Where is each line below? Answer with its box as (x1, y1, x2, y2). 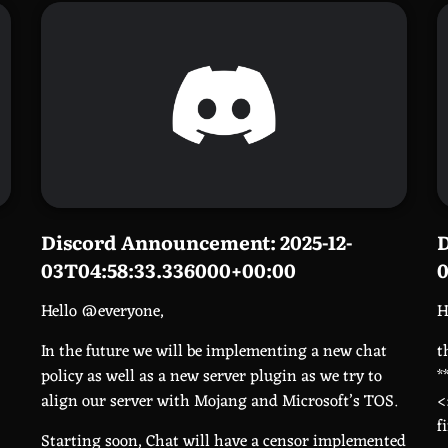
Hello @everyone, (40, 297, 164, 327)
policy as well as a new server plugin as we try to (40, 362, 382, 392)
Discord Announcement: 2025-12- (40, 228, 352, 257)
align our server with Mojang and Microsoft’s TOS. (40, 387, 397, 417)
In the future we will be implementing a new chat (40, 337, 387, 367)
